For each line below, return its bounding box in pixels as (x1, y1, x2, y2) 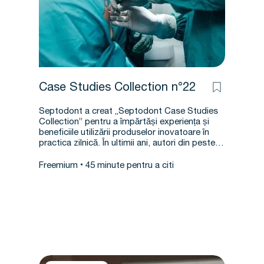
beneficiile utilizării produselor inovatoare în (39, 128, 209, 137)
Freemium (39, 161, 78, 170)
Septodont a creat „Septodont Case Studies (39, 107, 218, 116)
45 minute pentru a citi (85, 161, 174, 170)
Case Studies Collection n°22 (39, 82, 196, 94)
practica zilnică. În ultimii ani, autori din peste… (39, 139, 224, 148)
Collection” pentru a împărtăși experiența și (39, 118, 209, 127)
